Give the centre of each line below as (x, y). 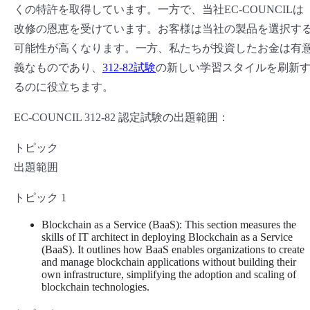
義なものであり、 (58, 68)
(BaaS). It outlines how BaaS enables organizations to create (173, 250)
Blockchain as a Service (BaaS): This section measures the (169, 225)
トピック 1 (40, 198)
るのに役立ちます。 (64, 87)
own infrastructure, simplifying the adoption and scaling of (169, 275)
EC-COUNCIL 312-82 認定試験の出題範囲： (121, 118)
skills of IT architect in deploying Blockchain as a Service (167, 237)
